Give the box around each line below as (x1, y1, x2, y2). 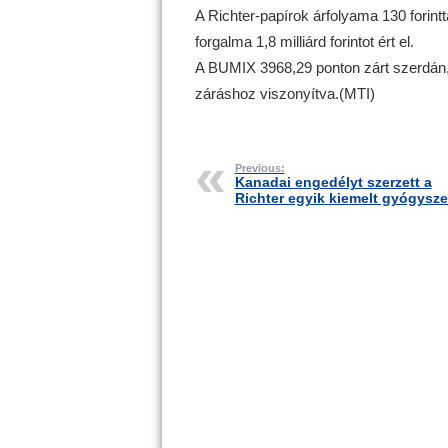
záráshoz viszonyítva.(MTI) (194, 85, 375, 102)
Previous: (234, 162, 285, 174)
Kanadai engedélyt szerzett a (234, 174, 432, 190)
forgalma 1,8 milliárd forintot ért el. (194, 33, 414, 50)
